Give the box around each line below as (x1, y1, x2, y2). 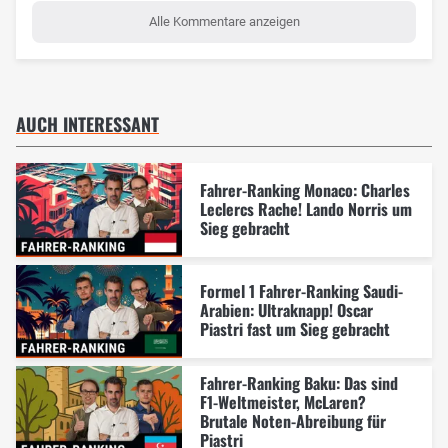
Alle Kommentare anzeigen (148, 14, 300, 30)
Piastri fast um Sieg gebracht (199, 317, 390, 342)
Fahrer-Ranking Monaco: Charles (199, 177, 410, 202)
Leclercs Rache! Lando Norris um (199, 196, 412, 221)
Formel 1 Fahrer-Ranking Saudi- (199, 279, 403, 304)
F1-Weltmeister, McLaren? (199, 390, 366, 415)
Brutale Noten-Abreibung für (199, 409, 386, 434)
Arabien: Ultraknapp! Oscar (199, 298, 373, 323)
